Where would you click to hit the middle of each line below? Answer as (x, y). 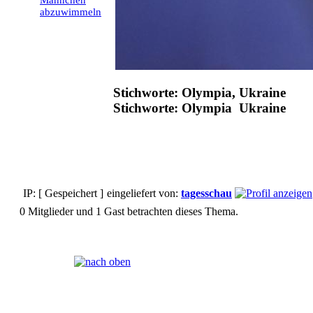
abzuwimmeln (71, 12)
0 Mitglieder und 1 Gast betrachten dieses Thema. (129, 212)
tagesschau (206, 194)
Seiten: (40, 261)
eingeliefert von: (143, 194)
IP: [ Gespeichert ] (62, 194)
